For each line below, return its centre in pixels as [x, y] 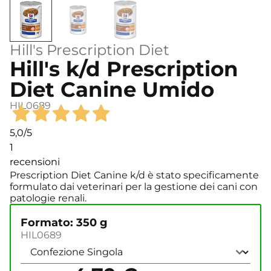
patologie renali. [48, 198]
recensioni [35, 162]
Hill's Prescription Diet [90, 50]
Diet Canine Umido [112, 90]
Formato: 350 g [64, 222]
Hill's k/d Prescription [124, 69]
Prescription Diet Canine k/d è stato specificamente [134, 175]
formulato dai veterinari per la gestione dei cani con [134, 187]
